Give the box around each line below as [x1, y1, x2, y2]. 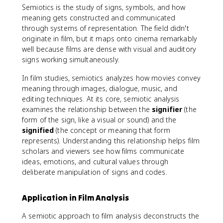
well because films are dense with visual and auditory [22, 44, 196, 54]
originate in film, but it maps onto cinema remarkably [22, 34, 197, 43]
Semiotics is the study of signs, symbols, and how [22, 2, 186, 12]
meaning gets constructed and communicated [22, 13, 176, 22]
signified [22, 125, 54, 135]
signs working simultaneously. [22, 55, 119, 64]
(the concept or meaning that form [54, 125, 170, 135]
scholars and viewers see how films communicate [22, 146, 185, 156]
